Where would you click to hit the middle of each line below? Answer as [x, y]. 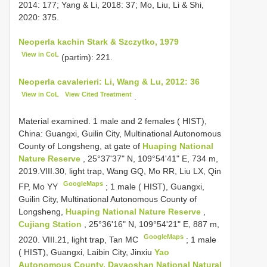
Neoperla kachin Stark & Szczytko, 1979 [99, 41]
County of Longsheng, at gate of [80, 146]
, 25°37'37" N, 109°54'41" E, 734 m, [150, 159]
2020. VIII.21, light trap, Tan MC [80, 239]
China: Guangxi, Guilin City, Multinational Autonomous [120, 134]
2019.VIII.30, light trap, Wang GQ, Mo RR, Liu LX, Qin [120, 171]
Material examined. [56, 121]
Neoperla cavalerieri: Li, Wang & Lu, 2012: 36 [109, 81]
